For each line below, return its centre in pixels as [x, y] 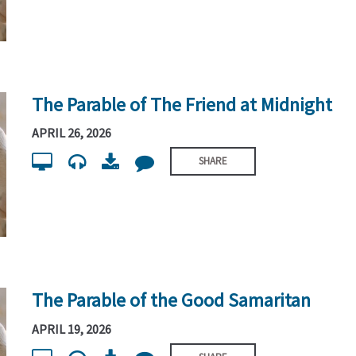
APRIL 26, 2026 [72, 132]
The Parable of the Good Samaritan [172, 300]
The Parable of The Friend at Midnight [182, 104]
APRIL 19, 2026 [72, 329]
